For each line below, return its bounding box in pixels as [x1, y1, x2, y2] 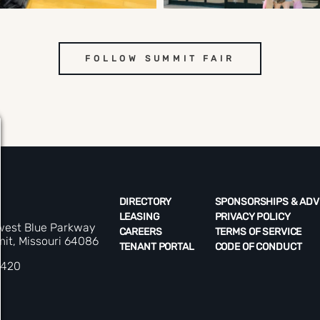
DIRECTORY [119, 195, 172, 208]
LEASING [119, 210, 160, 223]
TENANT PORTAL [119, 240, 194, 253]
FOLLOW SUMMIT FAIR [85, 53, 235, 64]
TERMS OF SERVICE [214, 225, 302, 238]
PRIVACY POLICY [214, 210, 291, 223]
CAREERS [119, 225, 162, 238]
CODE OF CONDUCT [214, 240, 302, 253]
